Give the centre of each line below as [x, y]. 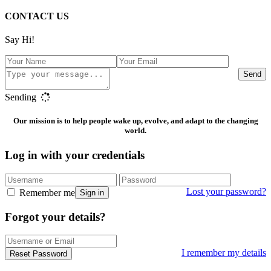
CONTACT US [37, 16]
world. [135, 131]
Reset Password [38, 254]
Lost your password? [226, 191]
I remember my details [224, 253]
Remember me [46, 193]
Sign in [92, 193]
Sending [22, 97]
